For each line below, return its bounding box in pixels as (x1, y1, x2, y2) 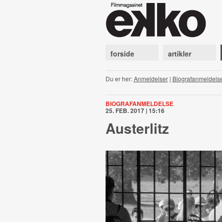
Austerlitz (105, 118, 169, 138)
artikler (167, 49, 191, 58)
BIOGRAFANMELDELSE (105, 99, 173, 108)
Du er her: (105, 74, 134, 83)
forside (110, 49, 134, 58)
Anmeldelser (133, 74, 168, 83)
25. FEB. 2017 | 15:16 (105, 106, 165, 115)
